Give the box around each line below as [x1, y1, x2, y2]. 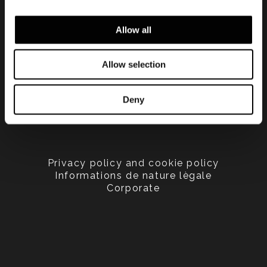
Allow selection [101, 59, 166, 70]
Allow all [116, 24, 151, 35]
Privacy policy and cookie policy [47, 157, 220, 169]
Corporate [107, 182, 160, 194]
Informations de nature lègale [55, 170, 212, 182]
